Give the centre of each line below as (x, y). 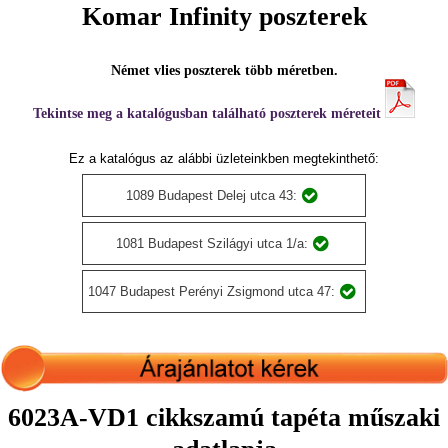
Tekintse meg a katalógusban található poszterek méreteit (209, 113)
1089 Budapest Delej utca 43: (211, 195)
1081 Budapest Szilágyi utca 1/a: (211, 243)
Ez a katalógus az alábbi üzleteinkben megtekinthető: (224, 158)
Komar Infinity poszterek (224, 16)
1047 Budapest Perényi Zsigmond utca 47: (211, 291)
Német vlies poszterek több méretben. (224, 70)
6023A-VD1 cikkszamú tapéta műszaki (224, 417)
